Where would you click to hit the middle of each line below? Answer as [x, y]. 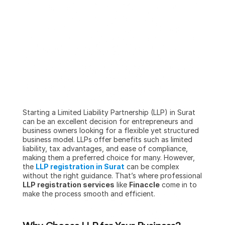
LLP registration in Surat [80, 166]
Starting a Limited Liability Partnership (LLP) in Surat [109, 112]
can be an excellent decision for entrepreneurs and [108, 121]
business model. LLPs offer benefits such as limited [107, 139]
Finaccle [144, 185]
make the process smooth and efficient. [89, 194]
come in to [178, 185]
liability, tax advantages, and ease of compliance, [105, 148]
